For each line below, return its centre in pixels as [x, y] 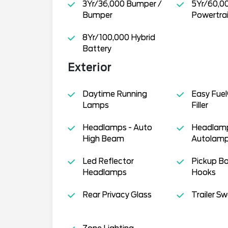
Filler [199, 105]
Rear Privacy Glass [117, 195]
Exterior [90, 67]
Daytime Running [115, 94]
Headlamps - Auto [117, 127]
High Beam [103, 139]
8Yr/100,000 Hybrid [119, 37]
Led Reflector [108, 161]
